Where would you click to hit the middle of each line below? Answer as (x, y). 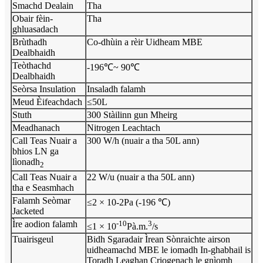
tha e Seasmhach (43, 187)
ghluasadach (35, 29)
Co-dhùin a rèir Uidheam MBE (145, 42)
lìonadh (26, 161)
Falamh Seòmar (41, 200)
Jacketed (28, 211)
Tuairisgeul (33, 239)
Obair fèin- (33, 18)
